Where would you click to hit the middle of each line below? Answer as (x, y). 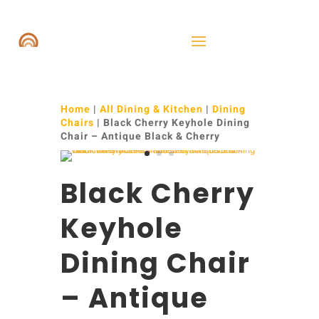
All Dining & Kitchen (151, 109)
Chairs (77, 123)
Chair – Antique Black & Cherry (140, 136)
